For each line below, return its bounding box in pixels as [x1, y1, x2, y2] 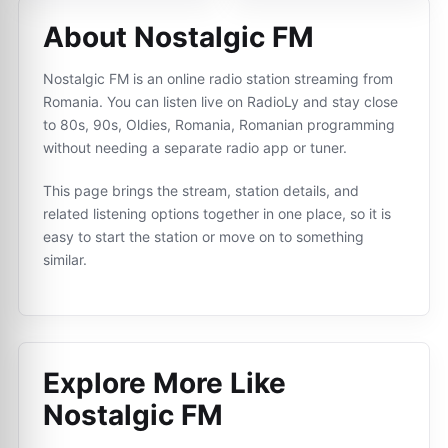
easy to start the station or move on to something [43, 228, 364, 245]
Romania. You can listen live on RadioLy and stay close [43, 93, 398, 110]
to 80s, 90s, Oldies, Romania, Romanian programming [43, 116, 395, 133]
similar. [43, 251, 87, 268]
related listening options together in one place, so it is [43, 205, 391, 222]
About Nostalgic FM [43, 20, 314, 54]
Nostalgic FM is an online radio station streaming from [43, 70, 393, 87]
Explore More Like [43, 366, 286, 400]
